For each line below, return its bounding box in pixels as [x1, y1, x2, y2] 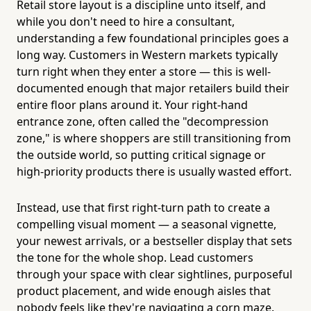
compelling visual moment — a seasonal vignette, [17, 216, 276, 232]
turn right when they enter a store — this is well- [17, 63, 271, 79]
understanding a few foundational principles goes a [17, 30, 289, 46]
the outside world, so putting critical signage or [17, 146, 266, 162]
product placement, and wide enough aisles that [17, 283, 271, 299]
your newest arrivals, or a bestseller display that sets [17, 233, 292, 249]
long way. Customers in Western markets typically [17, 47, 278, 62]
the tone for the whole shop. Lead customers [17, 249, 253, 265]
